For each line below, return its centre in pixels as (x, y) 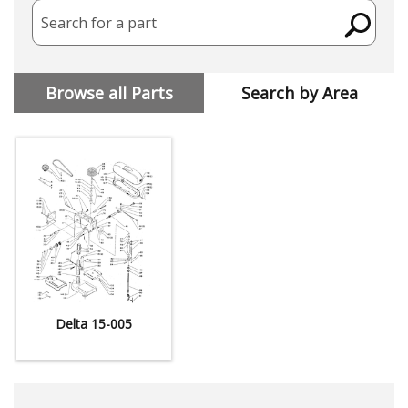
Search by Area (299, 93)
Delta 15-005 (94, 323)
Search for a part (99, 22)
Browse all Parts (109, 93)
